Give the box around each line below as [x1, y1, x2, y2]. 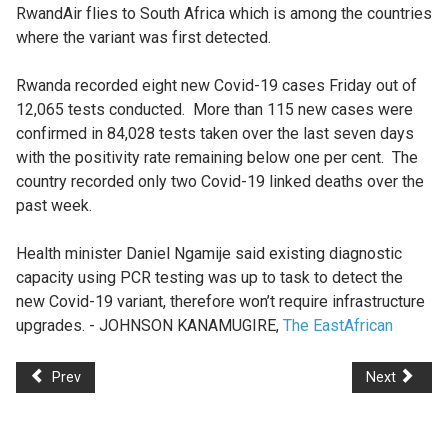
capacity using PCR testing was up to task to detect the [16, 267, 403, 287]
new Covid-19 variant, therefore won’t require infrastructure [16, 291, 425, 311]
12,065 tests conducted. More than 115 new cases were [16, 99, 413, 119]
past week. [16, 195, 92, 215]
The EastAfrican [283, 315, 393, 335]
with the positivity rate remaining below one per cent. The [16, 147, 418, 167]
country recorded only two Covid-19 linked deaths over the [16, 171, 424, 191]
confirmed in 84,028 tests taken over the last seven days [16, 123, 414, 143]
